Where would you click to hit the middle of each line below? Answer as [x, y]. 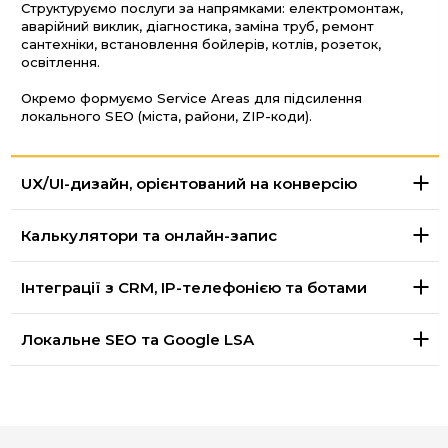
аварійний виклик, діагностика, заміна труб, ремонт [197, 25]
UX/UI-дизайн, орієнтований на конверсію [189, 183]
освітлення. [60, 61]
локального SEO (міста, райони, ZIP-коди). [166, 115]
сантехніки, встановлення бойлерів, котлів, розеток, [201, 43]
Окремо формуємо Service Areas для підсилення [191, 97]
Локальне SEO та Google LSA [137, 339]
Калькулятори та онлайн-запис [149, 235]
